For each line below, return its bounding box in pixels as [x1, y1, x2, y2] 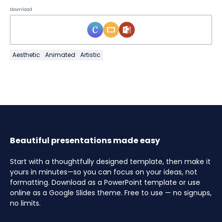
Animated [45, 51, 75, 59]
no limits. [10, 198, 41, 209]
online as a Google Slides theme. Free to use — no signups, [10, 188, 212, 198]
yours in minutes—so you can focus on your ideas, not [10, 167, 197, 177]
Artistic [80, 51, 101, 59]
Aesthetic [12, 51, 40, 59]
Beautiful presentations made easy [10, 135, 160, 147]
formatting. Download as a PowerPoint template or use [10, 177, 200, 188]
